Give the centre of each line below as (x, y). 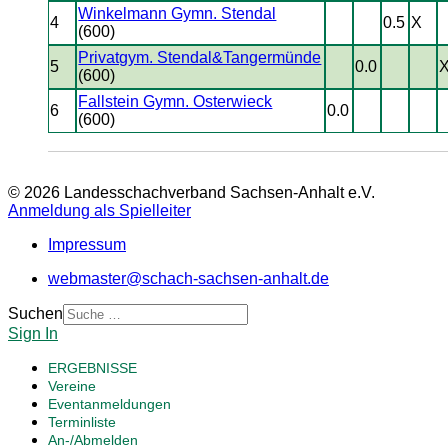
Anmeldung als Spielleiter (99, 210)
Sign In (33, 333)
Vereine (72, 386)
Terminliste (82, 422)
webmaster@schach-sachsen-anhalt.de (188, 278)
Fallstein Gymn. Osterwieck (175, 101)
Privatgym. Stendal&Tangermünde (200, 57)
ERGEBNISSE (92, 368)
